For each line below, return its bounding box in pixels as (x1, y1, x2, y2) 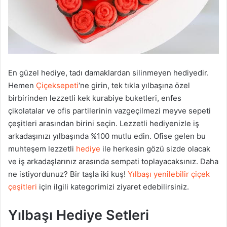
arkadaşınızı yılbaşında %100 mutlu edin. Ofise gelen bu (8, 131, 206, 141)
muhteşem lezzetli (8, 144, 76, 154)
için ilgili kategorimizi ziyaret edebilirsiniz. (37, 182, 189, 192)
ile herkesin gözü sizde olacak (100, 144, 210, 154)
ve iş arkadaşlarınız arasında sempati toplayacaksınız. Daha (8, 157, 218, 167)
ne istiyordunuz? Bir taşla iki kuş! (8, 169, 128, 179)
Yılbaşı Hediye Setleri (8, 207, 149, 224)
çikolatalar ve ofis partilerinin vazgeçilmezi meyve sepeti (8, 106, 211, 116)
